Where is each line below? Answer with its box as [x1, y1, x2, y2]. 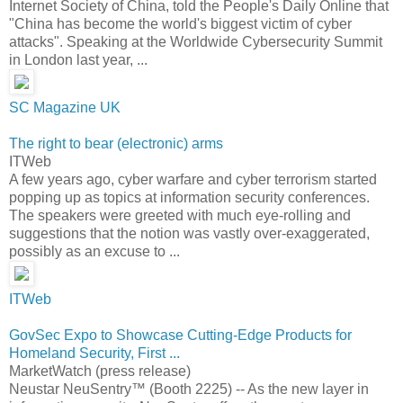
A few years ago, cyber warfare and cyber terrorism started [9, 171, 377, 187]
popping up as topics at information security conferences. [9, 189, 370, 205]
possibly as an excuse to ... [9, 243, 180, 259]
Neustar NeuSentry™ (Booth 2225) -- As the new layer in [9, 381, 369, 397]
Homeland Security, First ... [9, 345, 180, 361]
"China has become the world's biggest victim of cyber [9, 15, 352, 31]
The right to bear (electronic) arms [9, 135, 223, 151]
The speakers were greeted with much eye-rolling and [9, 207, 351, 223]
